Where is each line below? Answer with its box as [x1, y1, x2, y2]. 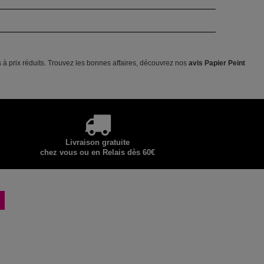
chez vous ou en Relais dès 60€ [39, 147, 155, 157]
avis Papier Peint [189, 58, 245, 67]
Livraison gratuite [65, 137, 130, 147]
